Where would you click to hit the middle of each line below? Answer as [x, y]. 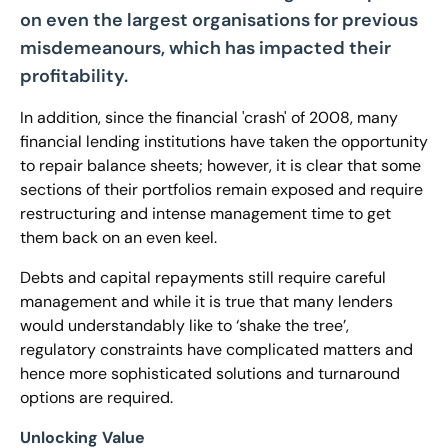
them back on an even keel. [118, 237]
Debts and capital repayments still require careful [203, 277]
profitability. [74, 76]
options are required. [96, 397]
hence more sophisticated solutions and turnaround [210, 373]
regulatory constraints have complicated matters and [216, 349]
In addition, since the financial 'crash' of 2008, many [209, 117]
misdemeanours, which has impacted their [205, 48]
